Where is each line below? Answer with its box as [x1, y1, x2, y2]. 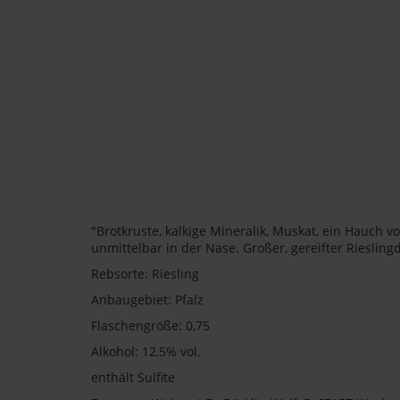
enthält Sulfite [91, 369, 175, 387]
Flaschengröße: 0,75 [91, 317, 210, 335]
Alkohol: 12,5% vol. [91, 343, 201, 361]
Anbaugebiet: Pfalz [91, 291, 204, 309]
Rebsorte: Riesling [91, 265, 199, 283]
